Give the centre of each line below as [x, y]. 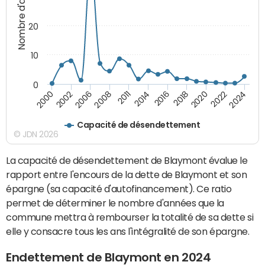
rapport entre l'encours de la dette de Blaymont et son [127, 174]
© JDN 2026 [36, 134]
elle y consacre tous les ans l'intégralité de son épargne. [128, 231]
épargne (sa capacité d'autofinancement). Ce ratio [119, 188]
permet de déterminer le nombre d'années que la [115, 203]
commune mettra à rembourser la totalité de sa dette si [130, 217]
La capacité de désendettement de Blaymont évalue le [127, 160]
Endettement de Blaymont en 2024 [109, 258]
